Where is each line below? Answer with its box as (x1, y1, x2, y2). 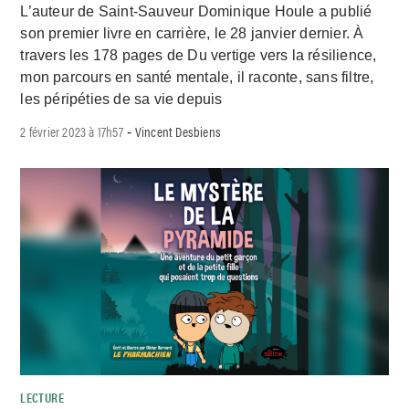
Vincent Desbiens (134, 121, 222, 141)
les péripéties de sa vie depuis (20, 90, 223, 107)
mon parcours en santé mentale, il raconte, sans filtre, (20, 68, 374, 85)
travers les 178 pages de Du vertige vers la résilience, (20, 47, 377, 63)
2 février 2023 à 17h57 (20, 121, 123, 141)
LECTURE (20, 387, 64, 406)
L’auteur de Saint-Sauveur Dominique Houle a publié (20, 3, 372, 19)
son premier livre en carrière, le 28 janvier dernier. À (20, 25, 364, 41)
